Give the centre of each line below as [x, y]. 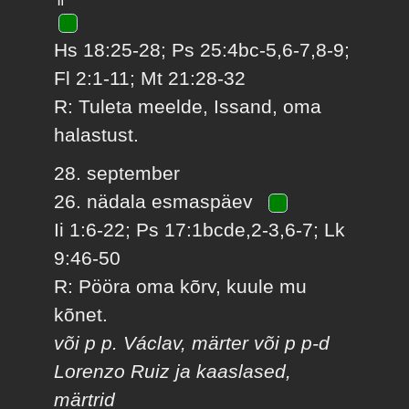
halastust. [97, 135]
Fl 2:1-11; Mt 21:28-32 [150, 79]
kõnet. [81, 314]
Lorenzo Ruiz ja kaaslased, [173, 371]
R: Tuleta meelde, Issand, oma [188, 107]
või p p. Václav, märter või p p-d [192, 342]
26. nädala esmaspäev [157, 201]
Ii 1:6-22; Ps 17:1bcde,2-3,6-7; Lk [200, 229]
